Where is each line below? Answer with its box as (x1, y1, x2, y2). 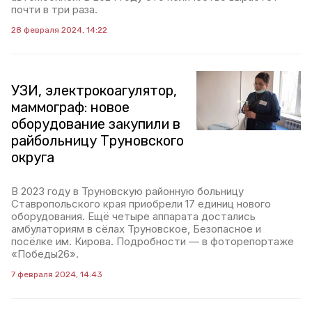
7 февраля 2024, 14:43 (11, 270, 102, 280)
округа (11, 149, 54, 166)
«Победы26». (11, 247, 79, 261)
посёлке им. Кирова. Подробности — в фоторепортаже (11, 235, 294, 249)
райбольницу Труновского (11, 132, 184, 150)
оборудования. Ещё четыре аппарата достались (11, 210, 256, 224)
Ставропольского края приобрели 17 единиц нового (11, 197, 271, 211)
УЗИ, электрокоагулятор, (11, 82, 177, 100)
